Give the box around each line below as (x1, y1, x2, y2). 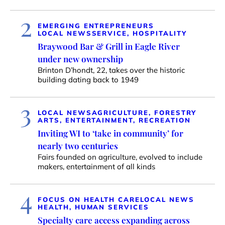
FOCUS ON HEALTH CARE (38, 195, 140, 204)
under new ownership (38, 53, 123, 65)
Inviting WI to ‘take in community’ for (38, 128, 183, 139)
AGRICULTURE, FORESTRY (91, 108, 197, 117)
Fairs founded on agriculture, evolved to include (38, 152, 202, 162)
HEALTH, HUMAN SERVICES (38, 203, 149, 211)
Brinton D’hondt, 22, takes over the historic (38, 65, 185, 75)
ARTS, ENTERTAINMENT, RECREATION (38, 116, 191, 125)
